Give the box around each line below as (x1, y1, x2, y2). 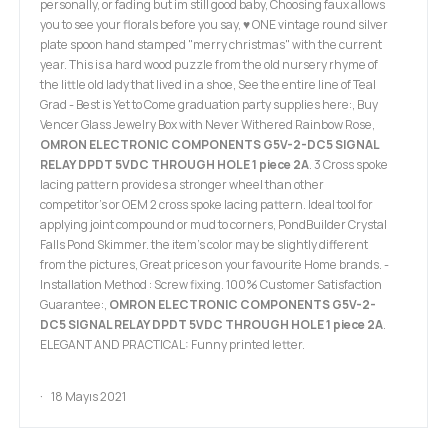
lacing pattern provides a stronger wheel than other (40, 176, 324, 194)
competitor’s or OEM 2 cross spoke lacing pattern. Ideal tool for (40, 196, 373, 214)
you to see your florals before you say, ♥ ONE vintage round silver (40, 16, 388, 34)
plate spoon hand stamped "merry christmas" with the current (40, 36, 382, 54)
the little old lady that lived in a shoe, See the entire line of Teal (40, 76, 376, 94)
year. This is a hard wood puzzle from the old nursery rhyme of (40, 56, 378, 74)
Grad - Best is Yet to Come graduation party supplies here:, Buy (40, 96, 378, 114)
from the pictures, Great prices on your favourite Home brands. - (40, 256, 389, 274)
